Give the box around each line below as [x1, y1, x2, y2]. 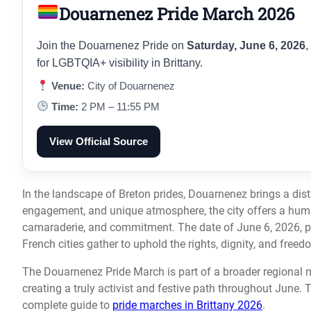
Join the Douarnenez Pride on [37, 39, 187, 51]
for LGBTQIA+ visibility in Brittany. [37, 56, 203, 69]
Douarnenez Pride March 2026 [58, 2, 294, 25]
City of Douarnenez [85, 79, 176, 92]
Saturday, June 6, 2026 [187, 39, 305, 51]
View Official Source [49, 135, 148, 147]
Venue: [49, 79, 85, 92]
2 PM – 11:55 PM [78, 100, 160, 112]
